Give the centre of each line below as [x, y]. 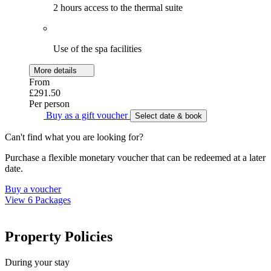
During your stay [37, 262]
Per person [49, 103]
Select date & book [168, 116]
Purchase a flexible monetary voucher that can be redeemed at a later [135, 157]
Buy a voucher [33, 189]
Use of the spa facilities [97, 48]
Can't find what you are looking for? [74, 137]
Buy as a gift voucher [87, 115]
